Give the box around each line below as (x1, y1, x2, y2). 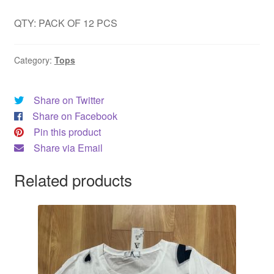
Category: (13, 54, 54, 67)
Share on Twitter (33, 93, 104, 108)
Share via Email (33, 141, 103, 155)
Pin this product (33, 125, 101, 139)
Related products (13, 168, 132, 191)
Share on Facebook (32, 109, 117, 124)
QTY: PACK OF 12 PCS (13, 15, 117, 30)
